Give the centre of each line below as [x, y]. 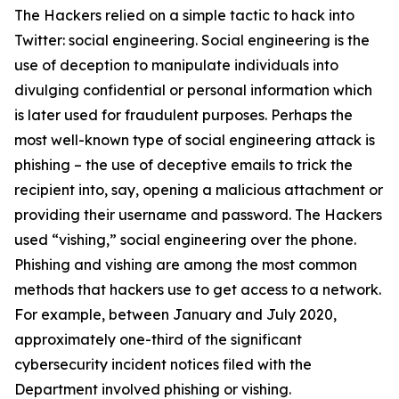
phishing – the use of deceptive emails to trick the [183, 165]
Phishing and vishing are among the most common [186, 265]
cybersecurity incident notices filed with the [163, 364]
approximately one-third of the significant [158, 339]
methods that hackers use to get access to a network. [198, 289]
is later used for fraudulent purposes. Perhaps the [183, 115]
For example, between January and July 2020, [175, 314]
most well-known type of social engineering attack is [195, 140]
